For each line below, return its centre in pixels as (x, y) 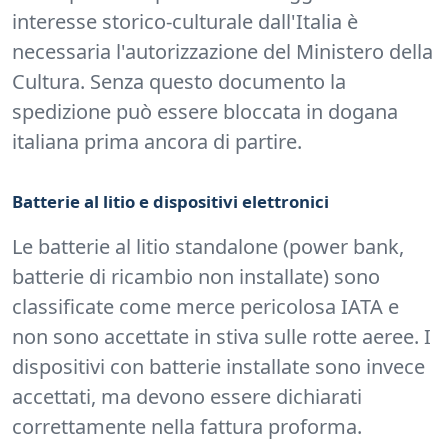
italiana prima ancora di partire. (157, 142)
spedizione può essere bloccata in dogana (205, 112)
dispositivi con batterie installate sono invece (218, 367)
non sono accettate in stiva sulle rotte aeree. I (221, 337)
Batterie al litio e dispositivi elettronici (170, 202)
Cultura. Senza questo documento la (179, 82)
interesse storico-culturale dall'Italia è (185, 22)
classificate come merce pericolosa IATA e (205, 307)
